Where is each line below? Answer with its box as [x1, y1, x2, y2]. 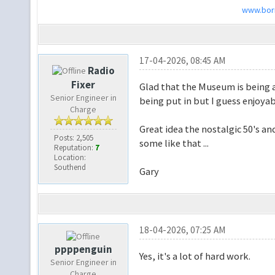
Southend [53, 162, 86, 173]
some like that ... [139, 137, 209, 150]
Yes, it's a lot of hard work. [139, 250, 250, 263]
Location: [53, 152, 86, 163]
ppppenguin [54, 242, 112, 257]
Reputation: [53, 142, 95, 153]
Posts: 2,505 [53, 133, 93, 144]
